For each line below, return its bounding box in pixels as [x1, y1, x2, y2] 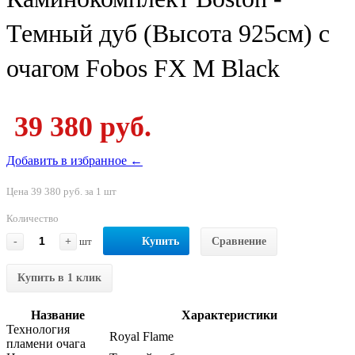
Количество [6, 212, 59, 224]
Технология [6, 322, 70, 336]
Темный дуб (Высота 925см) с [6, 18, 330, 48]
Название [31, 307, 85, 322]
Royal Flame [109, 329, 174, 343]
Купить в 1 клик [17, 271, 101, 284]
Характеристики [181, 307, 277, 322]
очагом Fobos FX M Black [6, 53, 280, 82]
